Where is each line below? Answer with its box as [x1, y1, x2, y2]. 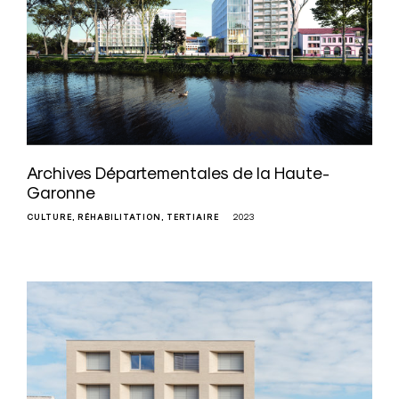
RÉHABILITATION [77, 212, 161, 224]
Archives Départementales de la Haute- [27, 163, 330, 183]
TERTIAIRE [167, 212, 219, 224]
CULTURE [27, 212, 72, 224]
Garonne [27, 183, 95, 203]
